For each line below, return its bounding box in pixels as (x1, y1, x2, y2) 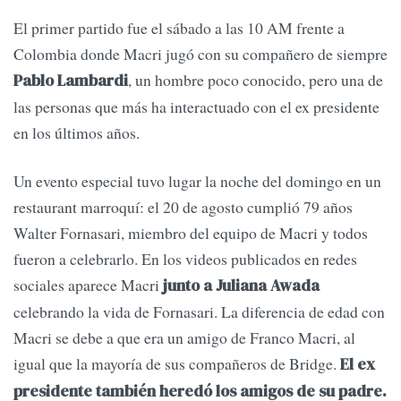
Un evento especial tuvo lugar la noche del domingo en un (13, 169, 381, 192)
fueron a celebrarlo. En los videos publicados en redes (13, 247, 357, 269)
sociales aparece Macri (13, 273, 163, 295)
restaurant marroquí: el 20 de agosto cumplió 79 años (13, 195, 353, 218)
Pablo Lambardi (13, 70, 128, 92)
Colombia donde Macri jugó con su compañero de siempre (13, 43, 388, 65)
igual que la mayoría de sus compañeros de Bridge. (13, 352, 340, 374)
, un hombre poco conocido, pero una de (128, 69, 383, 91)
